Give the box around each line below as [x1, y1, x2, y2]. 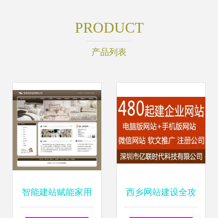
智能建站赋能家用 [22, 187, 92, 197]
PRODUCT [74, 19, 144, 36]
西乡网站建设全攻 [126, 187, 196, 197]
